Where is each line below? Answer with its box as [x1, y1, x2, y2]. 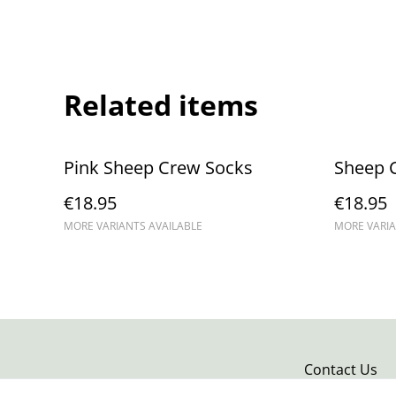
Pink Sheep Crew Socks [64, 156, 253, 179]
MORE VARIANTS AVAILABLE [64, 218, 202, 233]
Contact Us [304, 360, 377, 379]
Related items [64, 86, 258, 124]
